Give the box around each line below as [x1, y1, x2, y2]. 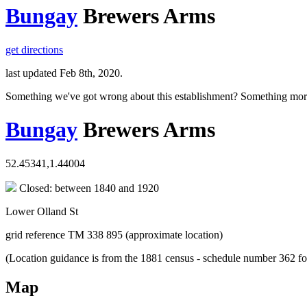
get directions [5, 43, 63, 56]
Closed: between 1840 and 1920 [16, 182, 159, 194]
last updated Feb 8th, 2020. [5, 66, 123, 79]
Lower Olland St [5, 205, 78, 217]
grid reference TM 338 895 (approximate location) [5, 228, 223, 241]
